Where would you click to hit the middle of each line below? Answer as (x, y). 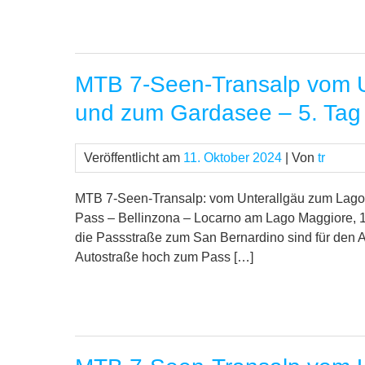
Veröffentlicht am (134, 158)
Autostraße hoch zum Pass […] (164, 257)
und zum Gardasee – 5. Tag (218, 113)
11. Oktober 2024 (233, 158)
